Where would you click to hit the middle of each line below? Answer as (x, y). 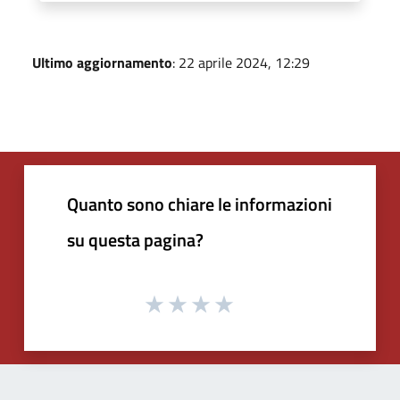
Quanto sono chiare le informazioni (200, 204)
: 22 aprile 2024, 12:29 (241, 62)
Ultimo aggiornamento (102, 62)
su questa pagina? (135, 240)
